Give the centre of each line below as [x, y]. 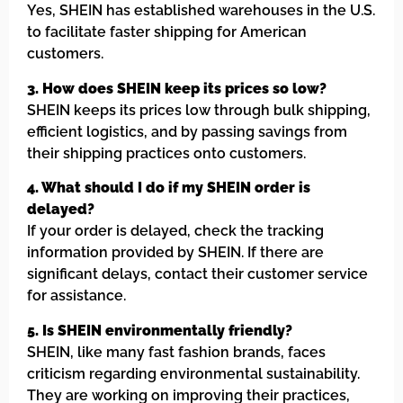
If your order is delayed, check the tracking [175, 231]
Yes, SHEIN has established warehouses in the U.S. [201, 11]
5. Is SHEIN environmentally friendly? [160, 330]
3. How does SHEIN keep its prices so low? [177, 88]
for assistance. [76, 296]
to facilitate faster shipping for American [167, 32]
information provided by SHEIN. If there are [175, 253]
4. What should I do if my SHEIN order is [169, 188]
